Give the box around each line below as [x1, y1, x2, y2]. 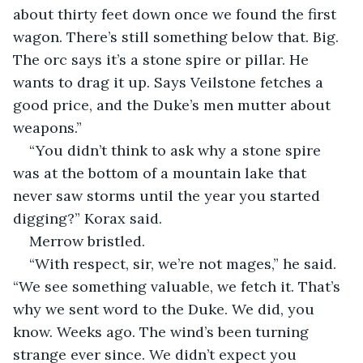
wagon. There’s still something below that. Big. [13, 27, 343, 46]
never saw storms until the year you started [13, 186, 324, 205]
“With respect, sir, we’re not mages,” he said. [29, 254, 340, 273]
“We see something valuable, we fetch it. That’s [13, 276, 344, 296]
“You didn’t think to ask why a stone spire [29, 140, 325, 160]
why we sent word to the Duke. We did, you [13, 299, 318, 318]
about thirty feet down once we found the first [13, 4, 340, 23]
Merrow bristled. [29, 231, 145, 250]
